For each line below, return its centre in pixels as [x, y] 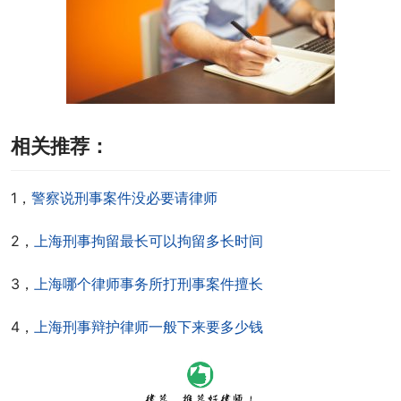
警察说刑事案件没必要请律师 [124, 198]
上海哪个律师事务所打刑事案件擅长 [149, 284]
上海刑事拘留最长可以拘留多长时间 [149, 241]
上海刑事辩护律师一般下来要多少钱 [149, 327]
